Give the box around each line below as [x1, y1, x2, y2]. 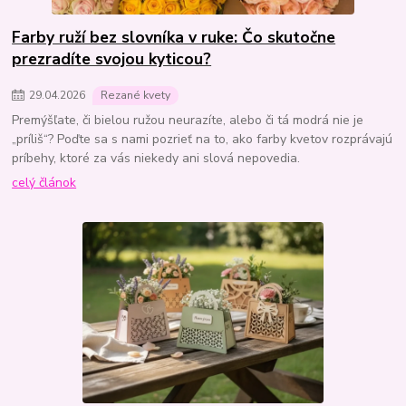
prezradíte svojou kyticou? [12, 48, 212, 71]
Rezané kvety [101, 88, 170, 103]
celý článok [12, 173, 77, 191]
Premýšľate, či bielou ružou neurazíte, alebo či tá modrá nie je [12, 111, 364, 129]
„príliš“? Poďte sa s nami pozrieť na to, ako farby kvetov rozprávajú [12, 130, 393, 148]
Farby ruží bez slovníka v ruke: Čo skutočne [12, 26, 336, 49]
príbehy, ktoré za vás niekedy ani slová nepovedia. [12, 149, 301, 167]
